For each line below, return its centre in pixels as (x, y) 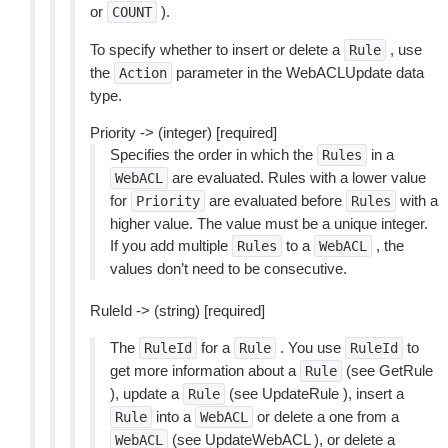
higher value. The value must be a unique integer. (269, 223)
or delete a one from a (326, 416)
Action (143, 73)
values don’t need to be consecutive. (228, 268)
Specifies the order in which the (213, 154)
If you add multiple (171, 245)
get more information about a (205, 370)
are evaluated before (275, 200)
